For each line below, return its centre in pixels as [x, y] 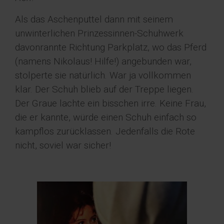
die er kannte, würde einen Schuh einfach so [106, 117]
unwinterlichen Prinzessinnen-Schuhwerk [99, 33]
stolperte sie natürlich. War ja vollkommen [103, 75]
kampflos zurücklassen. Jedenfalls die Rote [105, 131]
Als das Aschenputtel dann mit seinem [94, 19]
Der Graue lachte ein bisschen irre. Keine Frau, [110, 103]
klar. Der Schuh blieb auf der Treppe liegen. [104, 89]
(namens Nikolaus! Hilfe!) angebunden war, [103, 61]
